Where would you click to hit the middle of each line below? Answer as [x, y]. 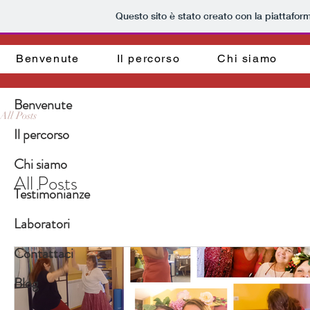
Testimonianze [52, 194]
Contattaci [44, 254]
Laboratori [42, 224]
